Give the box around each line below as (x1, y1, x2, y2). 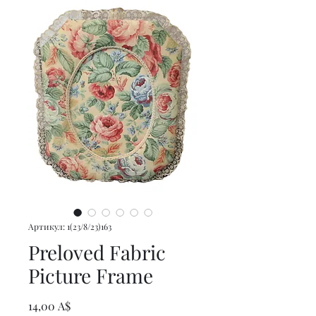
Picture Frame (28, 262, 153, 288)
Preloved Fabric (28, 239, 166, 265)
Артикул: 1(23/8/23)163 (28, 221, 111, 232)
